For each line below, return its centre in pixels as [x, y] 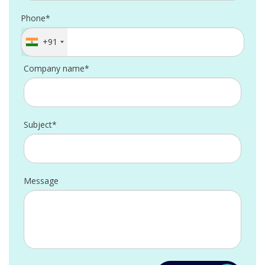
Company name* [56, 68]
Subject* [40, 125]
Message [41, 181]
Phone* [35, 18]
